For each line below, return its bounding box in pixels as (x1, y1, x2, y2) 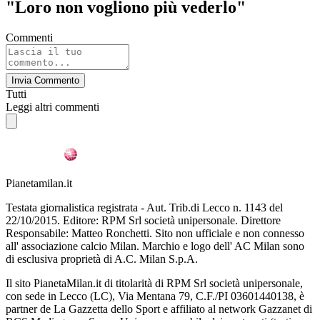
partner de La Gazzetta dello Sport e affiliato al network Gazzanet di (6, 302, 312, 315)
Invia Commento (11, 74, 79, 86)
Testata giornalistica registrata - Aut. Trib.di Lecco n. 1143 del (6, 201, 283, 214)
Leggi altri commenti (6, 100, 99, 113)
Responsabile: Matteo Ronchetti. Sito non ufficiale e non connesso (6, 226, 304, 239)
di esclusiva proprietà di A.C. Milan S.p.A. (6, 252, 198, 265)
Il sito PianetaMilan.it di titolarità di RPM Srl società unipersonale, (6, 276, 303, 289)
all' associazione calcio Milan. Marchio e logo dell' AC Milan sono (6, 239, 304, 252)
